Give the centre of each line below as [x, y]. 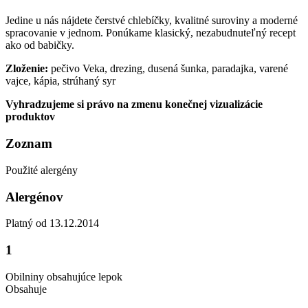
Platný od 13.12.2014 [52, 223]
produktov [30, 117]
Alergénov [34, 197]
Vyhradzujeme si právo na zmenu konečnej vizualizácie [134, 104]
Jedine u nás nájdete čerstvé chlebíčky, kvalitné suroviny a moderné [152, 21]
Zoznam [29, 144]
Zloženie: [28, 69]
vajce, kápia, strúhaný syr [60, 81]
